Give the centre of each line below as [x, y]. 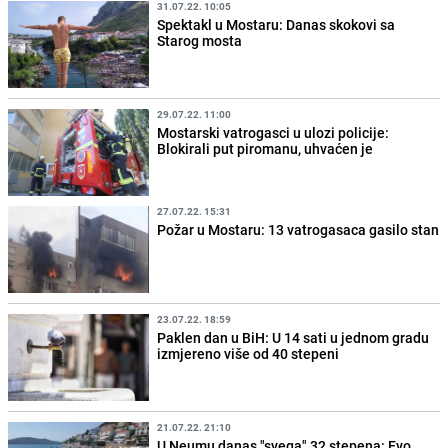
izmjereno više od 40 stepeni [248, 354]
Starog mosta [200, 40]
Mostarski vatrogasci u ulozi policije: [273, 132]
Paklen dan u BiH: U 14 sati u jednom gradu [293, 338]
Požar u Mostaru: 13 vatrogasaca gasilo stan [298, 229]
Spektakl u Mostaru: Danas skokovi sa [276, 24]
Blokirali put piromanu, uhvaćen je [265, 148]
